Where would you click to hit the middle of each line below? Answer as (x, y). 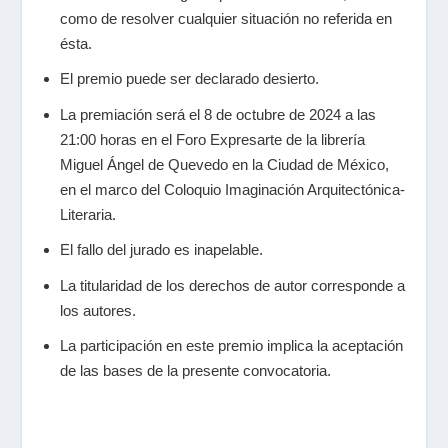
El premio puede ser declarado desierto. (189, 79)
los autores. (97, 310)
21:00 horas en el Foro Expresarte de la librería (212, 139)
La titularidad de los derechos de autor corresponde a (232, 285)
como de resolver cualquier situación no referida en (225, 18)
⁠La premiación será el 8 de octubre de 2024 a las (217, 114)
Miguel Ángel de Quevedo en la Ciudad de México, (224, 164)
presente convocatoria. (256, 371)
